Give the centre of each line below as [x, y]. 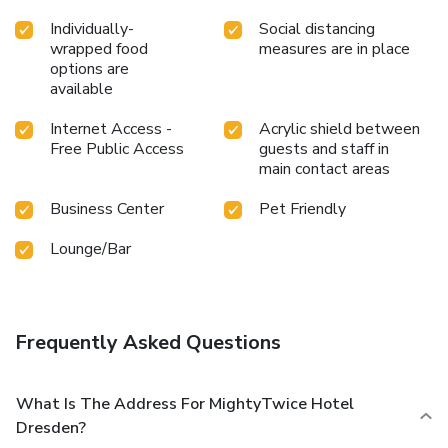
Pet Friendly [302, 208]
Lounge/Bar [90, 248]
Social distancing [317, 28]
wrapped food [99, 48]
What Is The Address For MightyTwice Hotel [185, 403]
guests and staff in [324, 148]
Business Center [107, 208]
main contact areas [324, 168]
